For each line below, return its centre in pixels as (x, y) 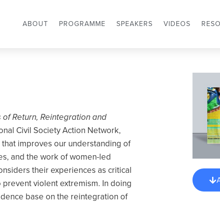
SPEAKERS (134, 24)
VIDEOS (177, 24)
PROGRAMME (82, 24)
